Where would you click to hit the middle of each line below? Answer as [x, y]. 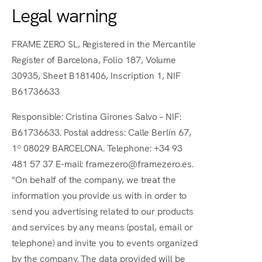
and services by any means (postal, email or [102, 226]
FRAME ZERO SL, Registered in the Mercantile [104, 43]
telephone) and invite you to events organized [105, 242]
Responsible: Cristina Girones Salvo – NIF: [96, 116]
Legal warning [64, 14]
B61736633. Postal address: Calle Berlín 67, [101, 132]
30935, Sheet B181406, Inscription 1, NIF [96, 75]
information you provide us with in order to [99, 195]
